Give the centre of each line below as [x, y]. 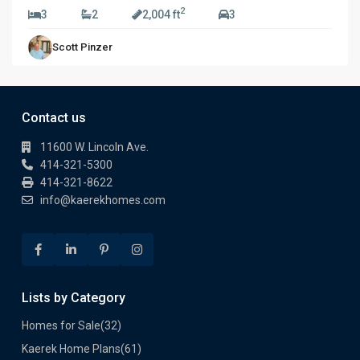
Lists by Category [74, 297]
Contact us [54, 117]
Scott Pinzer [82, 47]
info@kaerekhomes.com [103, 200]
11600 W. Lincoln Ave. [94, 147]
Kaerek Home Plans [71, 348]
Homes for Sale [61, 325]
